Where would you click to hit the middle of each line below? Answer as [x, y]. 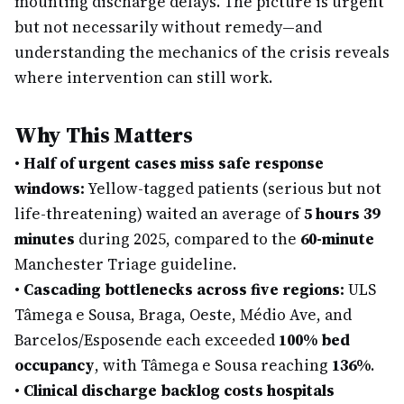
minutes [45, 239]
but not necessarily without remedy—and [168, 27]
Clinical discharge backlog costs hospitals [179, 390]
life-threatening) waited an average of [159, 214]
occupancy [55, 365]
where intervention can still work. [143, 78]
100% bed [314, 340]
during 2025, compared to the [188, 239]
